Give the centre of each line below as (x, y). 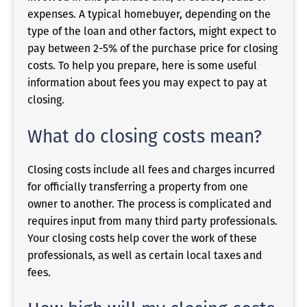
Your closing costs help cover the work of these (142, 238)
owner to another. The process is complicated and (149, 204)
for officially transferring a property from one (138, 186)
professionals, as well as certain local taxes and (145, 255)
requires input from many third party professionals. (152, 221)
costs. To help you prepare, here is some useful (142, 65)
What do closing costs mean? (145, 136)
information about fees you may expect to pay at (147, 82)
